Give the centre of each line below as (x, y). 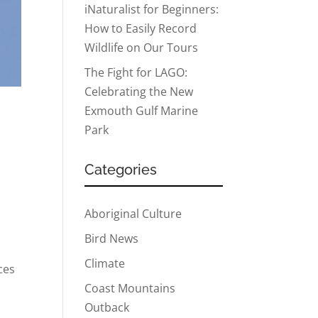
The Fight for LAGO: (136, 73)
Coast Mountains (130, 289)
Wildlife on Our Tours (142, 48)
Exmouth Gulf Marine (142, 111)
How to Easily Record (141, 29)
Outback (107, 308)
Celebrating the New (139, 92)
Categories (121, 170)
